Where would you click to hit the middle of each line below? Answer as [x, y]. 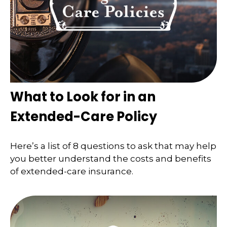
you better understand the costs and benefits [111, 158]
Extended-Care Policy [84, 117]
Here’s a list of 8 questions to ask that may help [113, 146]
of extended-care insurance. [72, 171]
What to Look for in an [83, 97]
